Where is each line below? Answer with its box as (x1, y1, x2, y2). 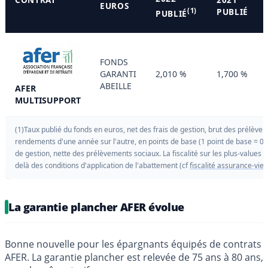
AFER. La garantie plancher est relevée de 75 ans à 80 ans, (5, 250, 263, 264)
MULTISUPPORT (15, 94, 81, 106)
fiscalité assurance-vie (190, 160, 264, 170)
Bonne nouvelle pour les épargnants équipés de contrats (5, 237, 261, 251)
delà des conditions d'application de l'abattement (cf (15, 160, 190, 170)
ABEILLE (100, 80, 132, 92)
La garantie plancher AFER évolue (8, 199, 184, 214)
